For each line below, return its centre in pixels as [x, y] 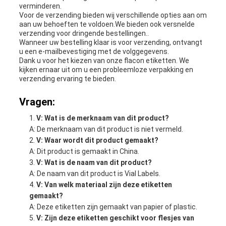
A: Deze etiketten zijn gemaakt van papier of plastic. [113, 207]
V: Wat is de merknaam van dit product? [102, 118]
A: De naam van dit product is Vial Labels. [95, 174]
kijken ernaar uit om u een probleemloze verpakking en [106, 70]
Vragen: [37, 102]
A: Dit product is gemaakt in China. [84, 152]
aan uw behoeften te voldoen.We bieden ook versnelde [107, 24]
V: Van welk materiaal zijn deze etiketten [104, 185]
